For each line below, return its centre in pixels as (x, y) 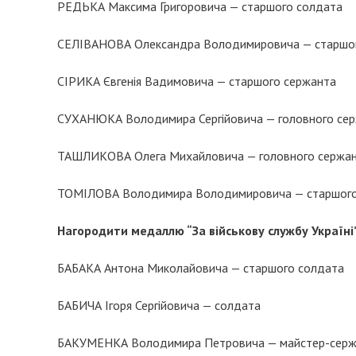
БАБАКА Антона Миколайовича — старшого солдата (201, 268)
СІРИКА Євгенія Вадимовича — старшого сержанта (197, 81)
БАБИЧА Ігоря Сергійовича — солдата (159, 305)
